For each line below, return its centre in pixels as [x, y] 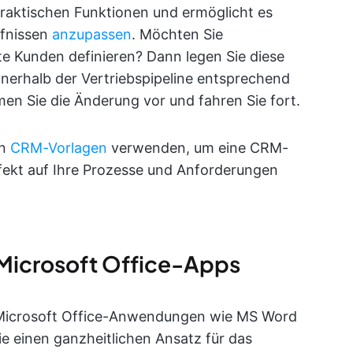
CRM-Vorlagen [59, 148]
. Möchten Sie [177, 34]
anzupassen [92, 34]
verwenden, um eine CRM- [198, 148]
